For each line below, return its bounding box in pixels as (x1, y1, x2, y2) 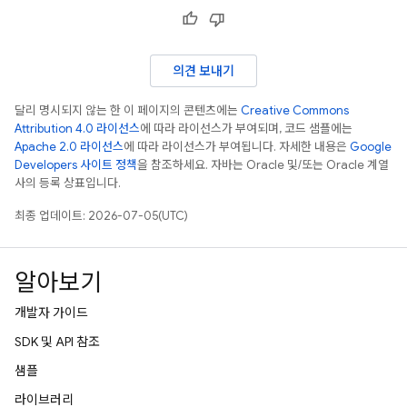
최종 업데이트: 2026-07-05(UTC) (15, 208, 188, 223)
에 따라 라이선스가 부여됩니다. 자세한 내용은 (124, 139, 350, 154)
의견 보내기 (173, 63, 234, 79)
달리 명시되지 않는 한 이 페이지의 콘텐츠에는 (15, 103, 241, 118)
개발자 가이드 (15, 304, 88, 321)
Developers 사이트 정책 (15, 157, 137, 173)
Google (350, 139, 392, 154)
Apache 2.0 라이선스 (15, 139, 124, 154)
